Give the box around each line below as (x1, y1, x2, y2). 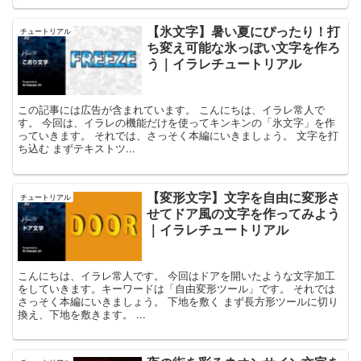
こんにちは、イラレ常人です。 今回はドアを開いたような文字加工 (18, 267, 336, 283)
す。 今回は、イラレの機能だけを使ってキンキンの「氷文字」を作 (18, 114, 336, 131)
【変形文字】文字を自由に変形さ (147, 187, 341, 206)
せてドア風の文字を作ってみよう (147, 203, 341, 222)
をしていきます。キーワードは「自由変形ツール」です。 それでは (18, 280, 336, 296)
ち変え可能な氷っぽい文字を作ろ (147, 38, 341, 57)
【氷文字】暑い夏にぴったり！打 (147, 22, 341, 41)
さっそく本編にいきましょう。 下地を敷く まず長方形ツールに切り (18, 293, 339, 309)
